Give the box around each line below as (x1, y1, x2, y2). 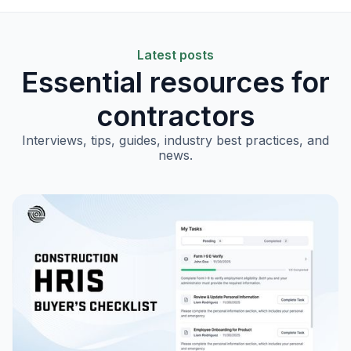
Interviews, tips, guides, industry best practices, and (22, 132, 329, 149)
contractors (96, 99, 255, 134)
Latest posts (137, 47, 214, 63)
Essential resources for (21, 65, 330, 100)
